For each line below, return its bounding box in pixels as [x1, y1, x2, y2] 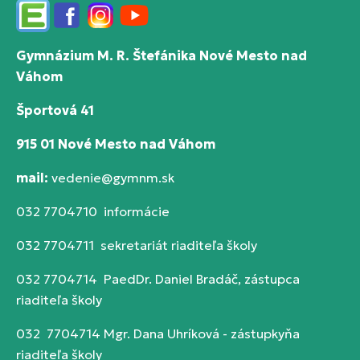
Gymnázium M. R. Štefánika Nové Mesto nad [16, 47, 307, 63]
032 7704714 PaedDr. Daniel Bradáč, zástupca [16, 271, 300, 287]
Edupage [15, 16, 70, 33]
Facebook [49, 16, 109, 33]
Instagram [83, 16, 145, 33]
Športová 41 [16, 102, 94, 118]
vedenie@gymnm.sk [51, 170, 174, 186]
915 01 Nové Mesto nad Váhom [16, 136, 215, 152]
